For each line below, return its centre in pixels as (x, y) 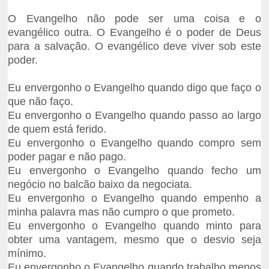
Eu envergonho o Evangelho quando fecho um (134, 171)
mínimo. (27, 254)
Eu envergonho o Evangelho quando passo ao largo (134, 116)
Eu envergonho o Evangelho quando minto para (134, 226)
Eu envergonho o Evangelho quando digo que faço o (134, 88)
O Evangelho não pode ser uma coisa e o (134, 19)
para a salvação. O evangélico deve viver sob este (134, 47)
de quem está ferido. (57, 129)
